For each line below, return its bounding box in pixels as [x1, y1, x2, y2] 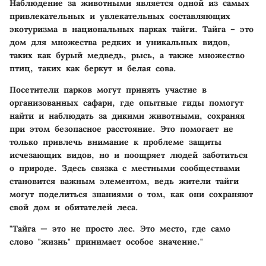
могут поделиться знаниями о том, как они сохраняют [9, 188, 253, 199]
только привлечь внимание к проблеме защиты [9, 136, 221, 147]
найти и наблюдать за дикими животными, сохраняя [9, 110, 245, 121]
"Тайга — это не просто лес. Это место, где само [9, 223, 230, 234]
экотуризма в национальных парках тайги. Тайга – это [9, 23, 254, 34]
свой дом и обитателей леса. [9, 201, 138, 213]
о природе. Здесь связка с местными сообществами [9, 162, 240, 173]
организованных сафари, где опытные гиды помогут [9, 97, 243, 108]
